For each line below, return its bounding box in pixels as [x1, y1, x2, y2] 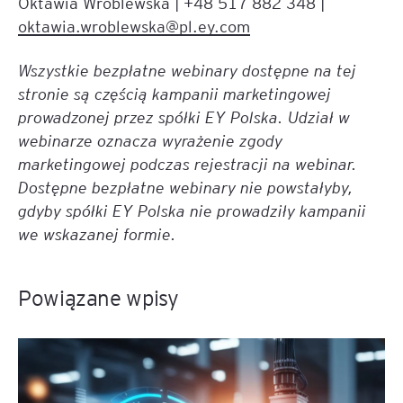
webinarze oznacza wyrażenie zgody [18, 130, 282, 150]
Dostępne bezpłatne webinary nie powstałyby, [18, 176, 354, 197]
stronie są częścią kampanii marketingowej [18, 83, 331, 103]
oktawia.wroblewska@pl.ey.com [18, 15, 250, 36]
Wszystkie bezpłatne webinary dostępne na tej [18, 59, 356, 80]
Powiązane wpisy [18, 283, 179, 311]
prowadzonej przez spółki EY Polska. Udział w [18, 106, 350, 127]
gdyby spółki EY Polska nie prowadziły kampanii [18, 200, 366, 220]
